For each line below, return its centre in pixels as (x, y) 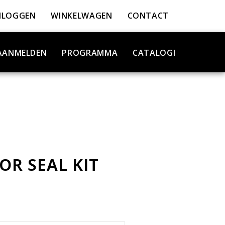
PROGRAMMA (90, 53)
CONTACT (148, 16)
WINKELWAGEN (82, 16)
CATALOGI (154, 53)
